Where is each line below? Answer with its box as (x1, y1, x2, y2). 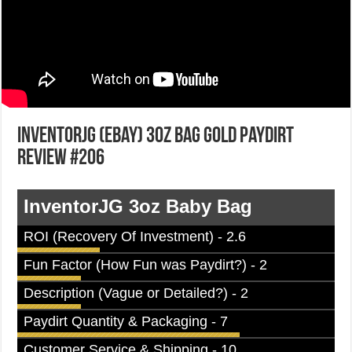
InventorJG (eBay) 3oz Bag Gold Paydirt (17, 126, 295, 148)
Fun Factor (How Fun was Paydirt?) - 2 (24, 257, 268, 273)
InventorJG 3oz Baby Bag (24, 196, 253, 217)
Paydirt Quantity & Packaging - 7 (24, 313, 229, 329)
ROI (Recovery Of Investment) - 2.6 (24, 229, 247, 244)
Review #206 (17, 148, 105, 170)
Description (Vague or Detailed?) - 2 (24, 285, 249, 301)
